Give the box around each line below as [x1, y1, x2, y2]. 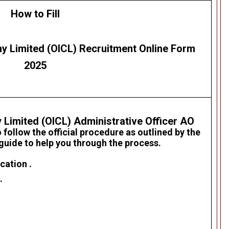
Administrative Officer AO [73, 115, 194, 128]
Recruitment [79, 42, 139, 55]
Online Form [139, 42, 195, 55]
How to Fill [11, 8, 60, 20]
